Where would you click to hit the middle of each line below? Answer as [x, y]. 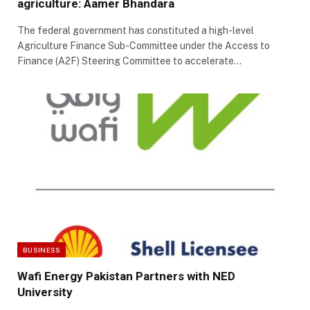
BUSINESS [42, 249]
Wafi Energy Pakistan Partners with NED [126, 276]
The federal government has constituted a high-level [136, 31]
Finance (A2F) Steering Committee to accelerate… [129, 61]
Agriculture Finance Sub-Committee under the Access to [144, 46]
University [45, 292]
